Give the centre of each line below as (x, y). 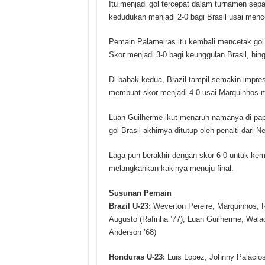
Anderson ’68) (132, 232)
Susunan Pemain (140, 193)
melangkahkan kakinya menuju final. (171, 169)
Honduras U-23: (137, 257)
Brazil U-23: (130, 206)
